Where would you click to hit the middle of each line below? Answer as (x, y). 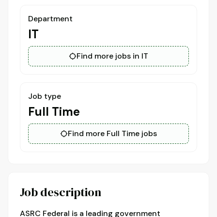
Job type (45, 96)
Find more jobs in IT (112, 56)
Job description (61, 192)
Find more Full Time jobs (112, 134)
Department (50, 19)
